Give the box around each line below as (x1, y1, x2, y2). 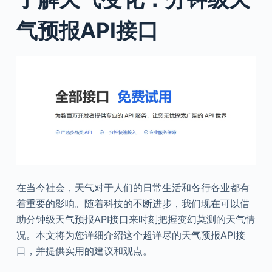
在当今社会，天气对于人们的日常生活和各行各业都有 (16, 182, 250, 194)
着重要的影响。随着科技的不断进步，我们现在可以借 (16, 197, 250, 210)
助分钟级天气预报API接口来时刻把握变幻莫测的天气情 (16, 213, 255, 226)
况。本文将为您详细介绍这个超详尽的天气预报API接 (16, 229, 245, 242)
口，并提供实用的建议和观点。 (16, 245, 152, 257)
